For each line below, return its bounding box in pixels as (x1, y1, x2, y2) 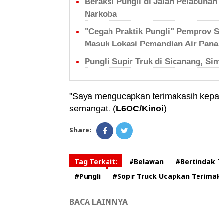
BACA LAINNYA (69, 197, 128, 207)
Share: (69, 125, 91, 134)
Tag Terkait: (74, 157, 117, 166)
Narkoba (85, 9, 117, 19)
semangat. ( (69, 104, 116, 113)
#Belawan (129, 157, 164, 166)
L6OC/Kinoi (116, 104, 164, 113)
